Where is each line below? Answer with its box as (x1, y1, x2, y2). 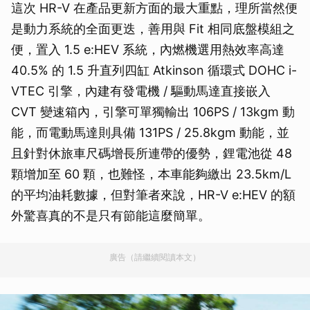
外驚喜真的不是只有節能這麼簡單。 (11, 208, 210, 223)
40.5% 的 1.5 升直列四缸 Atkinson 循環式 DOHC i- (11, 62, 297, 77)
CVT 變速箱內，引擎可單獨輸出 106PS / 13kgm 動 (11, 104, 295, 119)
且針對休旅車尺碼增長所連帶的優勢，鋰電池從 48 (11, 145, 292, 161)
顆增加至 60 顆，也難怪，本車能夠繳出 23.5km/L (11, 166, 291, 181)
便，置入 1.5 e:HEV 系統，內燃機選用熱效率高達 (11, 42, 284, 57)
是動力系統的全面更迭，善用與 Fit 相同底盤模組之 (11, 21, 295, 36)
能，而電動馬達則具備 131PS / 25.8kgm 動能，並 (11, 125, 289, 140)
